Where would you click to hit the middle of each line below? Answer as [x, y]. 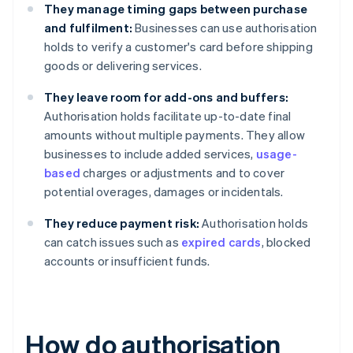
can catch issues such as [113, 242]
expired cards [221, 242]
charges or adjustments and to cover [183, 173]
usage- [276, 154]
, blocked [286, 242]
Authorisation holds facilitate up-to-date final [168, 116]
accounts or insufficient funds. [127, 261]
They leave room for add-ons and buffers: [166, 97]
